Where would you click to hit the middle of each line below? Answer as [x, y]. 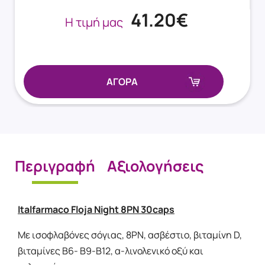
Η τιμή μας [94, 22]
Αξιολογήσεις [155, 166]
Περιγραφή [55, 166]
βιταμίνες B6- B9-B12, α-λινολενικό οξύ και [111, 251]
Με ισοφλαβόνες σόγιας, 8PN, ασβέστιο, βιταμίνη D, [130, 235]
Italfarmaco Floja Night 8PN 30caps [96, 210]
